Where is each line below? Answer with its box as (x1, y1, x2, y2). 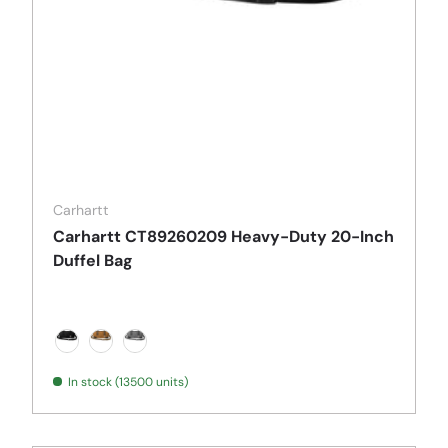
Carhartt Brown (89, 352, 211, 374)
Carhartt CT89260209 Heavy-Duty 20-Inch (53, 226, 394, 248)
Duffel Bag (53, 250, 133, 272)
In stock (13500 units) (68, 374, 188, 391)
